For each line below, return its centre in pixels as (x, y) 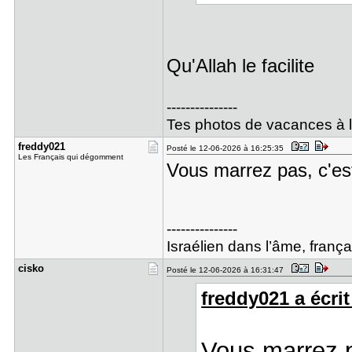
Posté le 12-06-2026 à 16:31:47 (227, 270)
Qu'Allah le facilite (240, 66)
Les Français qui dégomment (70, 157)
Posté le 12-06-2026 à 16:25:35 (227, 148)
